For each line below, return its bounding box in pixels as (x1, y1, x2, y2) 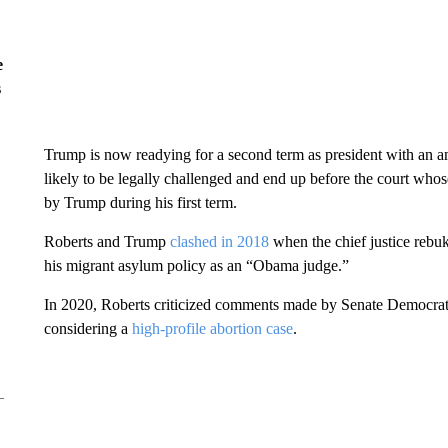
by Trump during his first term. (43, 194, 237, 211)
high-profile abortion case (131, 320, 293, 337)
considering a (43, 320, 132, 337)
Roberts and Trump (43, 233, 170, 250)
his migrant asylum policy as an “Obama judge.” (43, 257, 349, 274)
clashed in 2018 (169, 233, 269, 250)
